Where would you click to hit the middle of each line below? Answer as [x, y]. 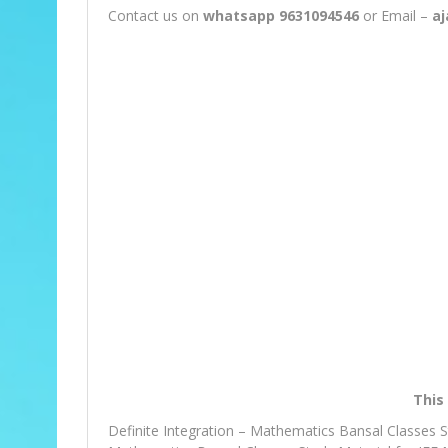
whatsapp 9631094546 [281, 16]
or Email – [395, 16]
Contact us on [155, 16]
